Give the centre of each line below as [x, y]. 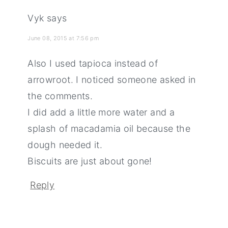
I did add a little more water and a [101, 112]
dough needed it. [65, 145]
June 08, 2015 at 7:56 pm [63, 38]
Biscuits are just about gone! [90, 161]
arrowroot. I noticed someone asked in [112, 80]
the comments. [60, 96]
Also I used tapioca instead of [93, 63]
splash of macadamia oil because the [109, 129]
